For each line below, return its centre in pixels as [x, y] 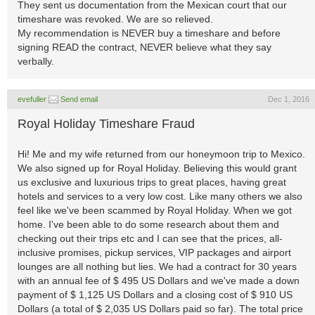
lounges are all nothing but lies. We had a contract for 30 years [157, 266]
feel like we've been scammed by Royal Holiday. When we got [155, 210]
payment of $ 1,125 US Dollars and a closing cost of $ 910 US [155, 295]
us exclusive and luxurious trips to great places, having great [152, 182]
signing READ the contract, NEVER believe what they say [144, 47]
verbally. [36, 61]
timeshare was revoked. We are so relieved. [115, 19]
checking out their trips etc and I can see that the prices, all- [150, 238]
